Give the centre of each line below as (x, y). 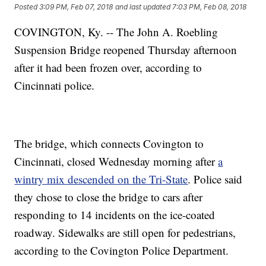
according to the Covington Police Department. (122, 250)
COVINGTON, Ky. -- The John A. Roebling (116, 31)
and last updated (143, 7)
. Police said (215, 179)
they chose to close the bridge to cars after (109, 197)
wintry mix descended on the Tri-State (101, 179)
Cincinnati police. (56, 85)
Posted (27, 7)
